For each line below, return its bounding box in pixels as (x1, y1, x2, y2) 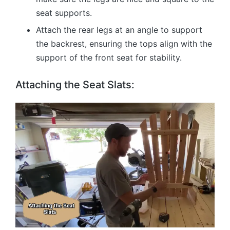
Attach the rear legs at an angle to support (36, 25, 202, 35)
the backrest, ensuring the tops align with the (36, 39, 212, 49)
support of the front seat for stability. (36, 52, 182, 63)
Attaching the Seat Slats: (15, 79, 135, 91)
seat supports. (36, 7, 92, 18)
